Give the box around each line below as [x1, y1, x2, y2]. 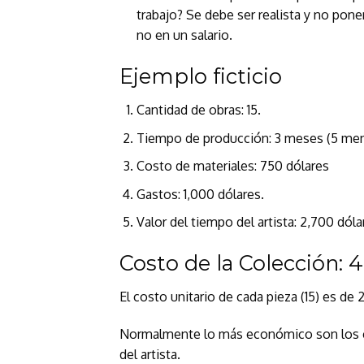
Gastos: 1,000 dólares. [136, 185, 264, 202]
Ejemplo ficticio [119, 63, 282, 89]
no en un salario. [136, 27, 232, 44]
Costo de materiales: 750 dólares [136, 158, 329, 175]
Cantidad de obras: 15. [136, 102, 261, 119]
